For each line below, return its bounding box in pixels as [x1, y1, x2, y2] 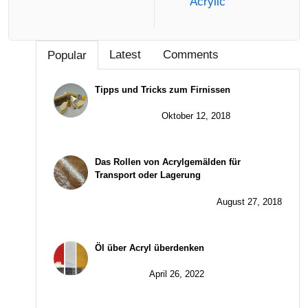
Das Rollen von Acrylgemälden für [95, 157, 241, 168]
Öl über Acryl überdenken [95, 242, 204, 253]
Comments [163, 47, 219, 61]
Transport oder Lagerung [95, 170, 201, 181]
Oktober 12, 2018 [162, 111, 230, 122]
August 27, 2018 [217, 196, 282, 207]
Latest [109, 47, 141, 61]
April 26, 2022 [149, 269, 204, 280]
